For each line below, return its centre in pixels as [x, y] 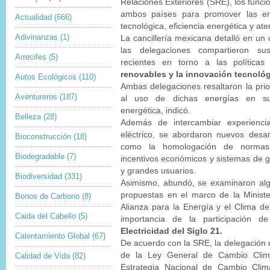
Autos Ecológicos [46, 77]
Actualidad [33, 17]
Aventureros [36, 97]
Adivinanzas [36, 37]
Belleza [28, 117]
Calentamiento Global [52, 236]
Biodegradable [40, 156]
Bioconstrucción [43, 137]
